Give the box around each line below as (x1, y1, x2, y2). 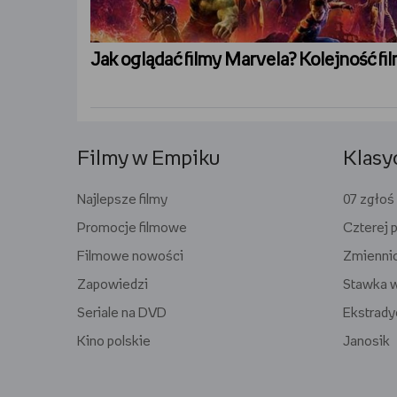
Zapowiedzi (77, 278, 148, 292)
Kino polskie (77, 335, 151, 348)
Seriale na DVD (77, 307, 167, 320)
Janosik (343, 335, 390, 348)
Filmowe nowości (77, 250, 183, 263)
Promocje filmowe (77, 222, 187, 235)
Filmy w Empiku (77, 150, 220, 168)
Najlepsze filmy (77, 193, 167, 206)
